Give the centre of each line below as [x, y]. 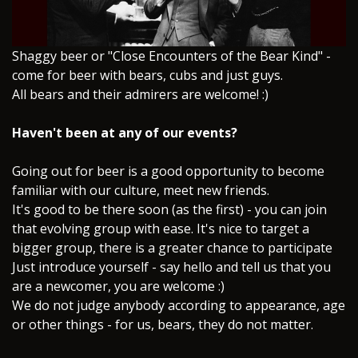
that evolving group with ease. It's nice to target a [161, 228]
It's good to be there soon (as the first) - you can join [169, 209]
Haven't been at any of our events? [125, 132]
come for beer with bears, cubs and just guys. [147, 75]
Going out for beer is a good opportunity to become [168, 171]
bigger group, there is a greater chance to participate [172, 247]
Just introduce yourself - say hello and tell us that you [171, 267]
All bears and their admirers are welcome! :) [140, 94]
